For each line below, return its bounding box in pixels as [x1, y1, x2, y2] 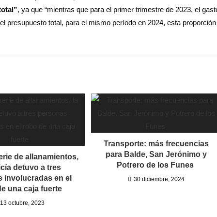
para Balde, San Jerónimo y [105, 150, 207, 158]
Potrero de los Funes [116, 160, 196, 169]
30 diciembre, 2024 [133, 175, 185, 183]
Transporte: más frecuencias [103, 139, 209, 148]
